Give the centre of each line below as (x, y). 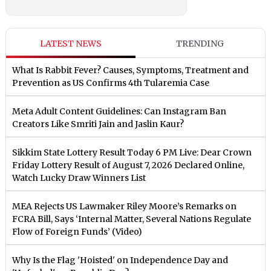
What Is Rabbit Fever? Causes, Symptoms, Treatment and (131, 70)
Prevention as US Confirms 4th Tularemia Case (111, 83)
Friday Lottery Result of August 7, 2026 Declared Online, (129, 165)
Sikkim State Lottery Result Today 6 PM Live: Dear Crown (132, 153)
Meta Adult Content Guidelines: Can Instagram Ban (119, 112)
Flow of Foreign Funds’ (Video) (77, 232)
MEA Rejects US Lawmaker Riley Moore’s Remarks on (125, 207)
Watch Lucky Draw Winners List (79, 178)
